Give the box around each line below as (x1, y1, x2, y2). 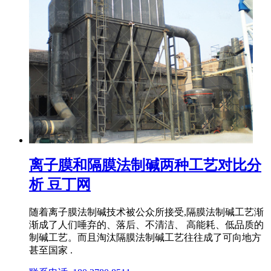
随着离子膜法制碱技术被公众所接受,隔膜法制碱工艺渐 (29, 206, 264, 217)
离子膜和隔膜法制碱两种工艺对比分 (29, 157, 261, 173)
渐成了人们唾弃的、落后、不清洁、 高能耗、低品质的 (29, 219, 264, 230)
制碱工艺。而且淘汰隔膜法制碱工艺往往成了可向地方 (29, 232, 261, 243)
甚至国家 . (29, 244, 73, 255)
